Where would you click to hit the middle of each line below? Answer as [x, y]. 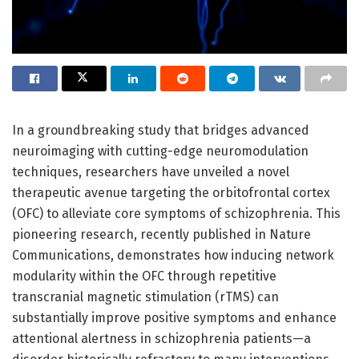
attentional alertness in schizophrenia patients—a [161, 338]
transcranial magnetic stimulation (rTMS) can [145, 296]
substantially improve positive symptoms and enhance [174, 317]
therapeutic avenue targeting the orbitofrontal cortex [171, 192]
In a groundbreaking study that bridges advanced [161, 130]
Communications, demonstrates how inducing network [173, 255]
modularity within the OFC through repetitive [144, 276]
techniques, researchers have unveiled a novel [151, 171]
